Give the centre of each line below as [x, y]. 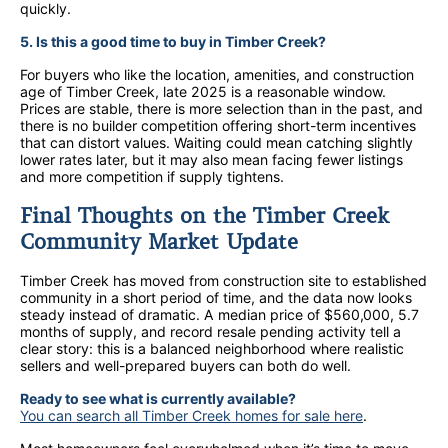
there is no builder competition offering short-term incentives [218, 126]
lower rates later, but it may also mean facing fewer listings [211, 160]
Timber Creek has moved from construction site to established [223, 281]
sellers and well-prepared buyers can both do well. [185, 366]
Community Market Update [159, 241]
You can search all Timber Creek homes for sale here [191, 416]
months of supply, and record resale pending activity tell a [210, 332]
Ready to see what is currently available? [158, 399]
